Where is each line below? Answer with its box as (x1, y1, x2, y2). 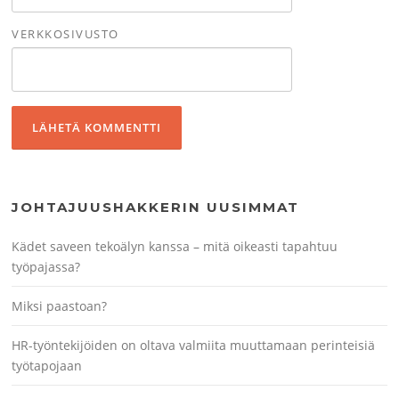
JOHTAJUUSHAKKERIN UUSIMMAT (12, 199, 300, 216)
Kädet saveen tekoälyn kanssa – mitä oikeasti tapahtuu (12, 238, 338, 256)
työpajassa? (12, 258, 81, 276)
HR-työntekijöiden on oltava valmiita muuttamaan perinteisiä (12, 337, 376, 354)
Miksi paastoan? (12, 297, 108, 315)
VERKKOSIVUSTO (12, 25, 119, 42)
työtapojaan (12, 357, 83, 375)
